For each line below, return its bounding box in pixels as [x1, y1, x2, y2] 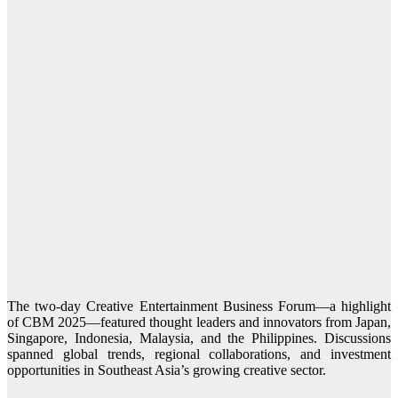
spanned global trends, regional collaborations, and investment [7, 346, 391, 362]
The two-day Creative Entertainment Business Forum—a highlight [7, 298, 391, 314]
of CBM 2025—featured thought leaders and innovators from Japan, [7, 314, 391, 330]
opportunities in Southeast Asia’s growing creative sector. [7, 362, 326, 378]
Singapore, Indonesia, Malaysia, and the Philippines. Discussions [7, 330, 391, 346]
